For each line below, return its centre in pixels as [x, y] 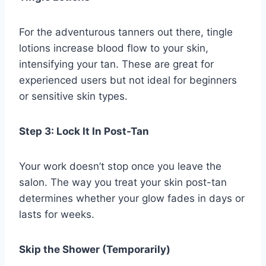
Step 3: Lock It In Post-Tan [84, 132]
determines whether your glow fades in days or [132, 199]
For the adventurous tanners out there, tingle [126, 32]
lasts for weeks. [57, 215]
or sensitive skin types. [73, 96]
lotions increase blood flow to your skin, [114, 48]
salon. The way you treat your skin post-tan [123, 183]
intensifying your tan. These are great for [116, 64]
